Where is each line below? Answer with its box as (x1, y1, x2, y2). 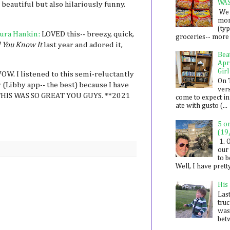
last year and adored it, (42, 41, 123, 49)
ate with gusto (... (175, 102, 227, 109)
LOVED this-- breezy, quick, (40, 30, 134, 38)
